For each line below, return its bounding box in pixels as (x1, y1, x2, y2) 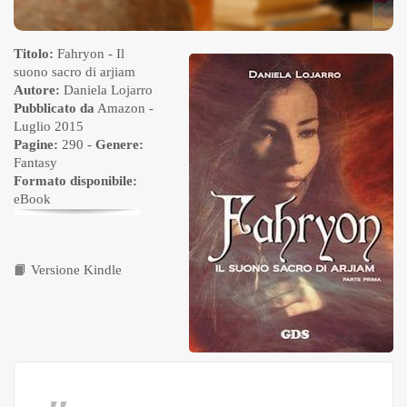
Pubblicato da (14, 101, 94, 116)
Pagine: (14, 137, 58, 153)
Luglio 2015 (14, 119, 84, 134)
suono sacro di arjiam (14, 65, 135, 80)
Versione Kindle (31, 263, 122, 278)
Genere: (95, 137, 144, 153)
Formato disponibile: (14, 174, 137, 189)
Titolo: (14, 46, 54, 62)
